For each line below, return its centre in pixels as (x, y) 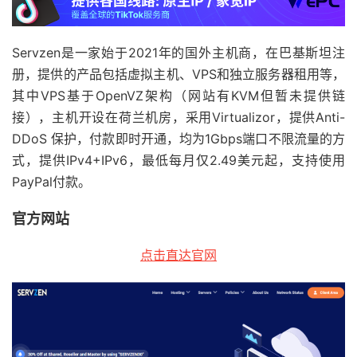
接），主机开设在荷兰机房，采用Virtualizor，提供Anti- (178, 117)
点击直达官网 (178, 255)
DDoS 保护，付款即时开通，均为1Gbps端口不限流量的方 (178, 138)
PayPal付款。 (51, 181)
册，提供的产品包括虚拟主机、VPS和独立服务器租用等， (178, 74)
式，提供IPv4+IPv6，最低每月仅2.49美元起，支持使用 (178, 160)
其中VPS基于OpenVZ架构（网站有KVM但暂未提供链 (178, 95)
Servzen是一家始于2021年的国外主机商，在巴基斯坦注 (178, 52)
